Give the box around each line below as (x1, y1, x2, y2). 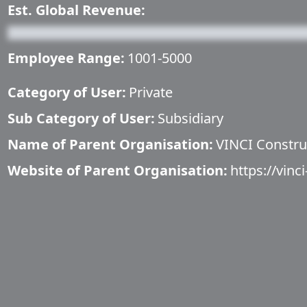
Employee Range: (8, 49, 125, 67)
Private (129, 83, 173, 101)
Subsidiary (158, 109, 223, 127)
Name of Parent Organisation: (8, 135, 213, 153)
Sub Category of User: (8, 109, 155, 127)
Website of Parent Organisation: (8, 161, 228, 180)
